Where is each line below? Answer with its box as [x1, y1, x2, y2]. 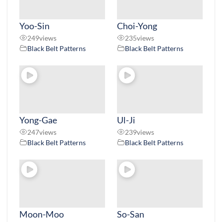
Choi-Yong [117, 20, 157, 31]
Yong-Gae [19, 114, 57, 125]
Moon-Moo [19, 209, 64, 220]
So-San [117, 209, 144, 220]
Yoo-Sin [19, 20, 50, 31]
